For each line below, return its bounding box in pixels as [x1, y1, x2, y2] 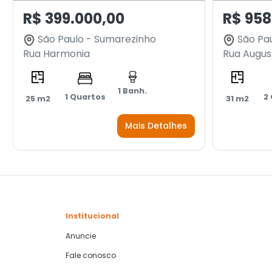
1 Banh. [118, 86, 148, 97]
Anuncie [66, 231, 96, 241]
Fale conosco [66, 250, 116, 260]
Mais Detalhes [124, 120, 187, 132]
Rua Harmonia [23, 47, 90, 61]
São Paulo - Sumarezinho [35, 32, 156, 46]
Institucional [66, 211, 119, 221]
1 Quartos [64, 91, 106, 102]
